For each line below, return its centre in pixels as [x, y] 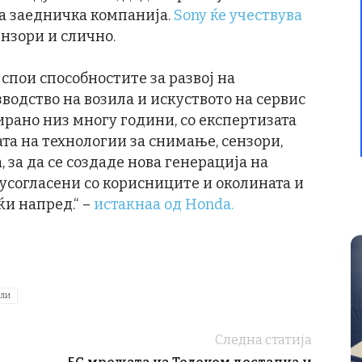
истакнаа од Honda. [164, 205]
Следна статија [263, 340]
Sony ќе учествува [238, 16]
